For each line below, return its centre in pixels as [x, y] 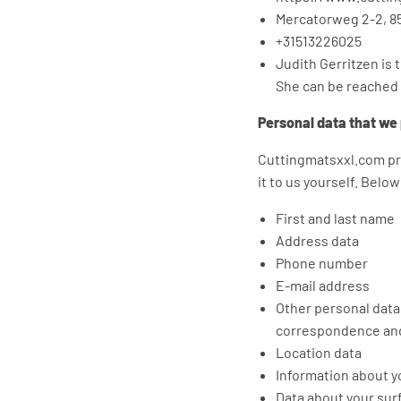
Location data [319, 353]
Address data [317, 241]
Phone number [322, 263]
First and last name [335, 218]
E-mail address [323, 286]
